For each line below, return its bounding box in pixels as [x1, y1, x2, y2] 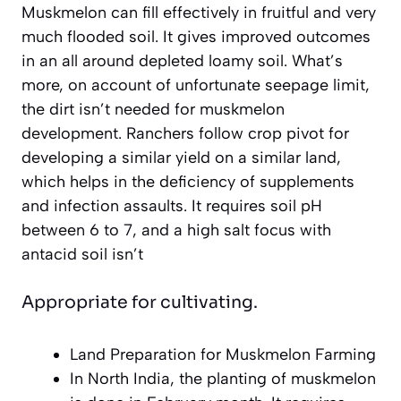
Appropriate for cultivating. [21, 291, 258, 313]
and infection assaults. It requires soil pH [21, 195, 322, 216]
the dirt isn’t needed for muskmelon [21, 98, 285, 119]
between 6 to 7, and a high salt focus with [21, 219, 331, 240]
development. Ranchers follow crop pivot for [21, 123, 349, 143]
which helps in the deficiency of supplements [21, 171, 354, 192]
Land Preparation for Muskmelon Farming [70, 344, 376, 364]
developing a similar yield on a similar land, [21, 147, 341, 167]
